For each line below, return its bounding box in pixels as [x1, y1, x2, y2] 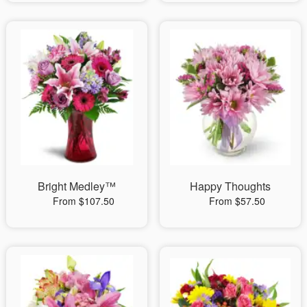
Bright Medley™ [37, 177, 116, 194]
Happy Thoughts [189, 177, 271, 194]
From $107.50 [52, 193, 114, 208]
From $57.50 [208, 193, 265, 208]
